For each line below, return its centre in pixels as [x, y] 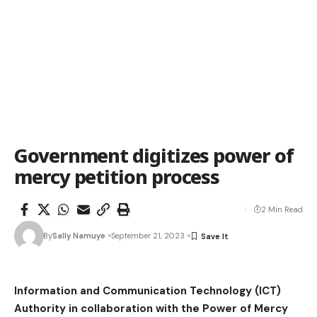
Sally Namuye [79, 236]
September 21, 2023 [148, 236]
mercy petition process [117, 177]
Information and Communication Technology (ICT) [148, 291]
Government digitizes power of [154, 155]
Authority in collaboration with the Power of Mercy [151, 309]
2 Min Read [282, 209]
